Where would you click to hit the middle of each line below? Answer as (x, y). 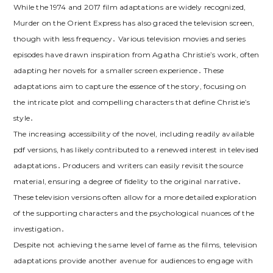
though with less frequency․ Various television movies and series (129, 38)
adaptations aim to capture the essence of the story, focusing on (129, 86)
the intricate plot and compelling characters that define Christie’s (132, 102)
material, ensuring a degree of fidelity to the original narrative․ (127, 181)
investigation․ (39, 229)
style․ (23, 118)
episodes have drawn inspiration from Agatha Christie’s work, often (136, 54)
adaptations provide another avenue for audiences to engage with (133, 260)
